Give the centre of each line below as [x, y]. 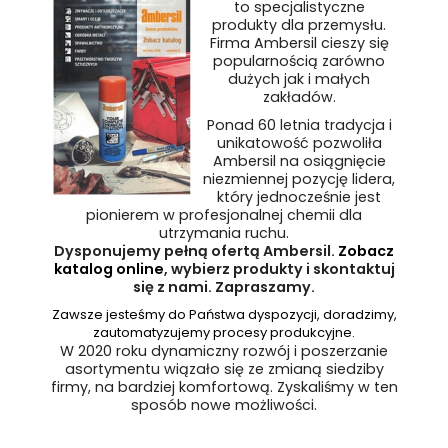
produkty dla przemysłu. [299, 25]
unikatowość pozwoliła [299, 143]
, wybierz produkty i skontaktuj [279, 269]
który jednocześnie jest [299, 197]
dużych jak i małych [299, 79]
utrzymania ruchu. [224, 233]
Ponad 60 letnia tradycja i [299, 125]
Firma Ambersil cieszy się [299, 43]
